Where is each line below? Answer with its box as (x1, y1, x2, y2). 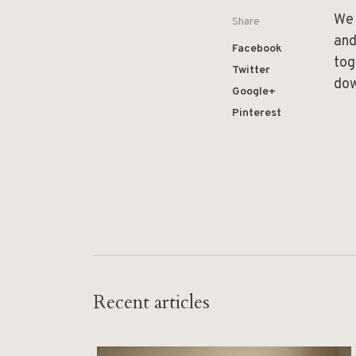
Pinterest (232, 106, 281, 120)
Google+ (232, 85, 276, 99)
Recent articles (93, 289, 210, 315)
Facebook (232, 42, 282, 56)
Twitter (232, 64, 270, 77)
